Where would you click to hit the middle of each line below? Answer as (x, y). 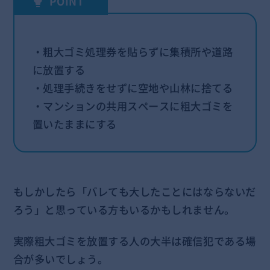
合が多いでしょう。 (61, 259)
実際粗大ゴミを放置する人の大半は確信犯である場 (134, 241)
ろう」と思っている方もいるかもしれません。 (124, 210)
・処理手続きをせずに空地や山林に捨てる (133, 88)
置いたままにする (74, 124)
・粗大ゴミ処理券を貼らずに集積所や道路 (133, 52)
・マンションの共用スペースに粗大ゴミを (133, 106)
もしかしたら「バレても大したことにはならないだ (134, 192)
